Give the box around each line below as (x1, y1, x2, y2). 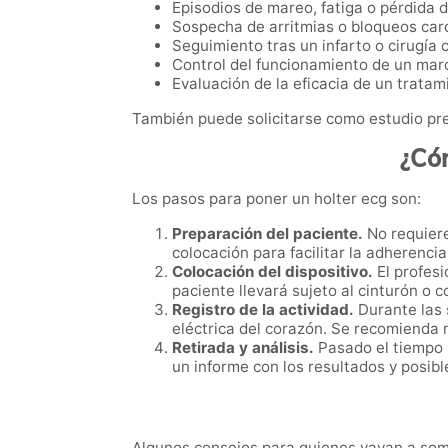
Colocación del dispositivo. (172, 262, 377, 282)
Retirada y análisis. (172, 338, 318, 358)
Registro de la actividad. (172, 300, 358, 320)
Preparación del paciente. (172, 224, 367, 244)
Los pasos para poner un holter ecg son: (132, 189, 421, 209)
